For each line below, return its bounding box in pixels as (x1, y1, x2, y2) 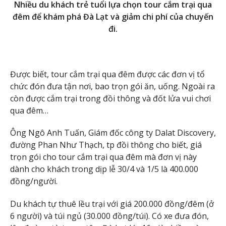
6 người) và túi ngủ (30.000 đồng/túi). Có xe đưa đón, (10, 210, 209, 222)
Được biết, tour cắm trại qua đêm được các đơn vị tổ (10, 68, 205, 80)
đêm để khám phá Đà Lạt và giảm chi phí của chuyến (13, 11, 213, 22)
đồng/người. (10, 176, 58, 187)
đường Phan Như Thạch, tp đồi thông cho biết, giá (10, 139, 202, 151)
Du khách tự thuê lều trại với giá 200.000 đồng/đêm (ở (10, 198, 214, 210)
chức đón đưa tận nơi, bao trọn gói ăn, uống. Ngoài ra (10, 80, 215, 92)
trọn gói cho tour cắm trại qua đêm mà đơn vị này (10, 151, 197, 163)
